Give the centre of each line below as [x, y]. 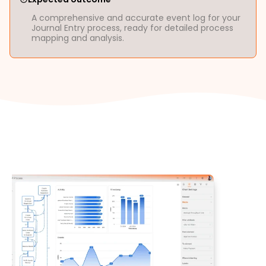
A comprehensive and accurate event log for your [136, 18]
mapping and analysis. [78, 38]
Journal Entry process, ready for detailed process [132, 28]
